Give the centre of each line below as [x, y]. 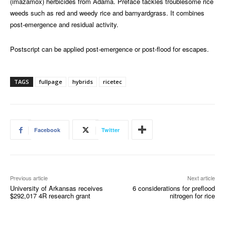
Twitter [110, 130]
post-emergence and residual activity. [64, 25]
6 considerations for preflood [174, 188]
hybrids [83, 82]
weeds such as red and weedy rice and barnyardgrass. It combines [107, 13]
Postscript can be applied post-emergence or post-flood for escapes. [109, 49]
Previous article [29, 178]
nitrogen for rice [192, 196]
